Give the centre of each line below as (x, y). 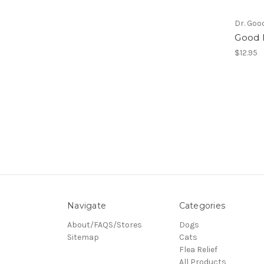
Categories (202, 205)
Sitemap (83, 237)
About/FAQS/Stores (105, 225)
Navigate (87, 205)
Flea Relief (198, 249)
